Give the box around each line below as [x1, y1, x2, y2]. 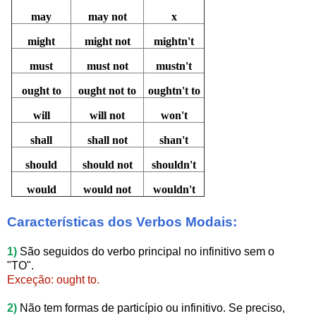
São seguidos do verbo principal [17, 245, 184, 258]
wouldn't [152, 183, 195, 195]
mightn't [154, 35, 195, 47]
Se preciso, [229, 302, 285, 315]
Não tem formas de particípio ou [17, 302, 181, 315]
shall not [87, 133, 128, 146]
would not [83, 183, 132, 195]
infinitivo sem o [200, 245, 274, 258]
